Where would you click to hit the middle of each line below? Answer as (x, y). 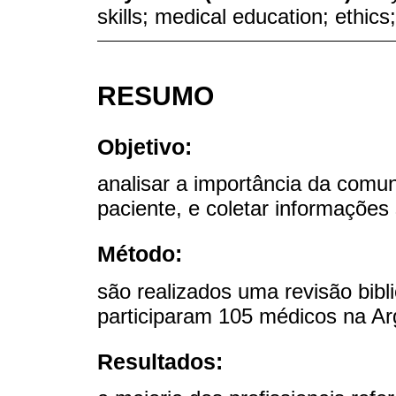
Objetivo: (145, 146)
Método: (140, 254)
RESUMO (156, 96)
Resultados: (160, 361)
